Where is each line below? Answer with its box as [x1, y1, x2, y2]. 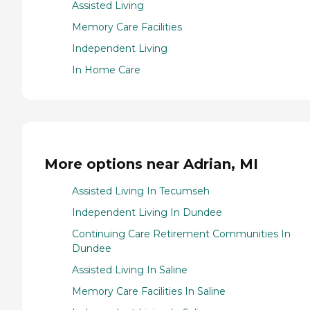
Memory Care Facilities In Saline [72, 284, 226, 298]
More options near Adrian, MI [44, 156, 258, 173]
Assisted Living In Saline [72, 263, 188, 276]
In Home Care [72, 64, 140, 77]
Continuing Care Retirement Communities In [72, 227, 291, 240]
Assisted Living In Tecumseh [72, 184, 210, 197]
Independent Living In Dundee [72, 206, 222, 219]
